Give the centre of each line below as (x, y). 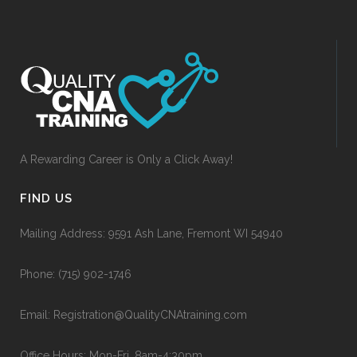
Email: (37, 314)
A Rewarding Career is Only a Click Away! (126, 159)
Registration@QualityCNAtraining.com (150, 314)
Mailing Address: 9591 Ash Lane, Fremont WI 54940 (151, 233)
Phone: (39, 274)
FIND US (46, 198)
